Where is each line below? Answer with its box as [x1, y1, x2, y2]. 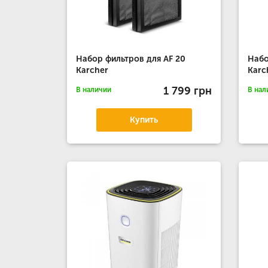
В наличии [76, 86, 111, 94]
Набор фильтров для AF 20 [76, 54, 185, 64]
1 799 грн [163, 84, 212, 98]
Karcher [76, 65, 108, 75]
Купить [130, 115, 159, 125]
